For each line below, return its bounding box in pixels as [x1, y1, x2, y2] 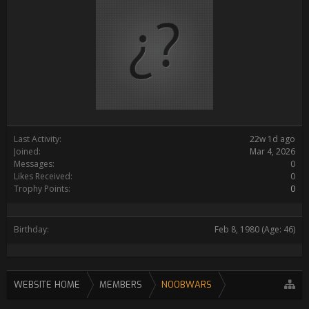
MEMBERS [99, 279, 142, 290]
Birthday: [14, 223, 49, 235]
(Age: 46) [261, 223, 295, 235]
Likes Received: [14, 170, 72, 182]
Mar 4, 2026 [250, 146, 295, 157]
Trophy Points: [14, 183, 70, 195]
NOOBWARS [161, 279, 212, 290]
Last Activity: [14, 133, 61, 145]
